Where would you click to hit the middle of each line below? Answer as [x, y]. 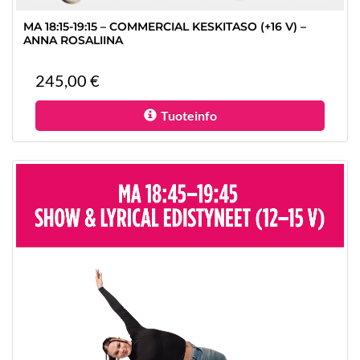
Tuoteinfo [188, 115]
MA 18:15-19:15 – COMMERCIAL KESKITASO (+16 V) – [165, 27]
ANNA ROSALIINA [73, 40]
